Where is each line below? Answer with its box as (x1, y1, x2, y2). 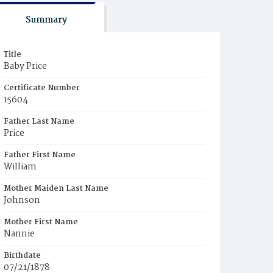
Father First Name (4, 149, 76, 161)
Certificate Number (4, 82, 80, 94)
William (4, 160, 37, 174)
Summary (25, 13, 67, 27)
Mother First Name (4, 216, 78, 229)
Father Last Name (4, 115, 74, 128)
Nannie (4, 227, 35, 241)
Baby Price (4, 59, 47, 74)
